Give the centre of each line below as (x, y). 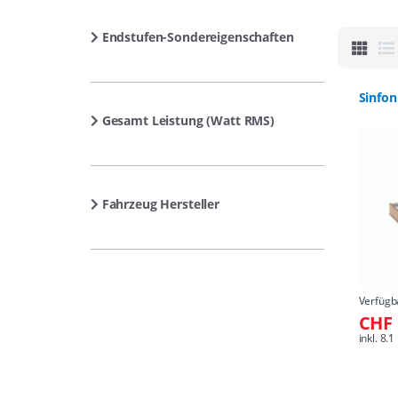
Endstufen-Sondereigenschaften (196, 37)
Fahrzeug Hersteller (159, 204)
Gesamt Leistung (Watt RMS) (186, 121)
